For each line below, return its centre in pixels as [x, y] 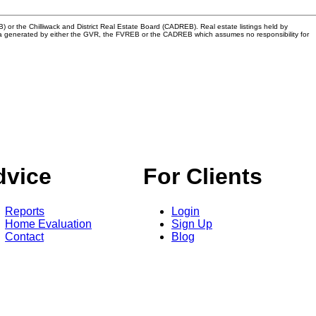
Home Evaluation [48, 224]
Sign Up [192, 224]
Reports [25, 211]
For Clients [203, 177]
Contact [24, 236]
